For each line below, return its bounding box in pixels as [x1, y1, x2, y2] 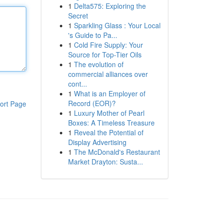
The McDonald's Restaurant [73, 147, 160, 157]
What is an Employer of [73, 89, 145, 98]
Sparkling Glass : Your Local [73, 20, 161, 30]
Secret [68, 11, 88, 20]
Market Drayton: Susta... [68, 157, 143, 166]
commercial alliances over [68, 69, 148, 79]
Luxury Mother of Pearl [73, 108, 145, 118]
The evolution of [73, 59, 124, 69]
